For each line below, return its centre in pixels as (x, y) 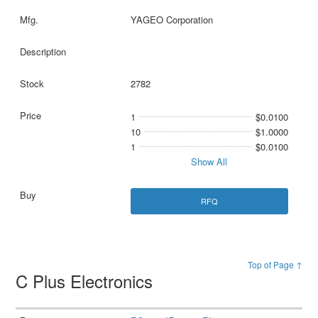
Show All (209, 161)
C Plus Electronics (87, 280)
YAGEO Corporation (171, 19)
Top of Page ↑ (275, 264)
